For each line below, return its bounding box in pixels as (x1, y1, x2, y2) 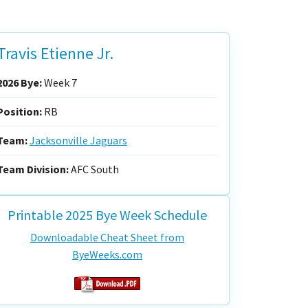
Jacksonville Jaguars (30, 133, 127, 147)
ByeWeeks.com (72, 247, 142, 261)
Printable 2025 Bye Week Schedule (8, 206, 207, 223)
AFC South (69, 162, 119, 176)
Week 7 (42, 76, 77, 89)
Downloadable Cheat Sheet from (30, 230, 184, 244)
